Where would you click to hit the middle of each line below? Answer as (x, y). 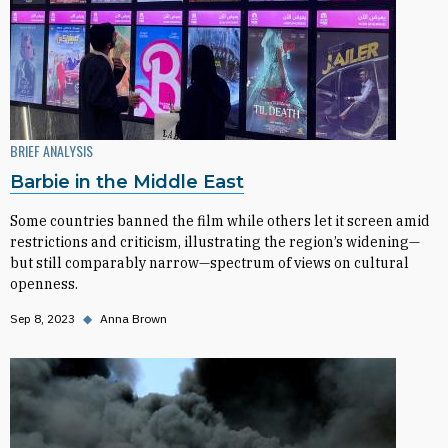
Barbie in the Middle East (127, 182)
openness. (44, 284)
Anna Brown (133, 318)
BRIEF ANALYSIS (51, 150)
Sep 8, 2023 (42, 318)
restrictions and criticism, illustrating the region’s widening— (215, 242)
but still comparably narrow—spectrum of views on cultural (209, 263)
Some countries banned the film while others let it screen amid (220, 221)
